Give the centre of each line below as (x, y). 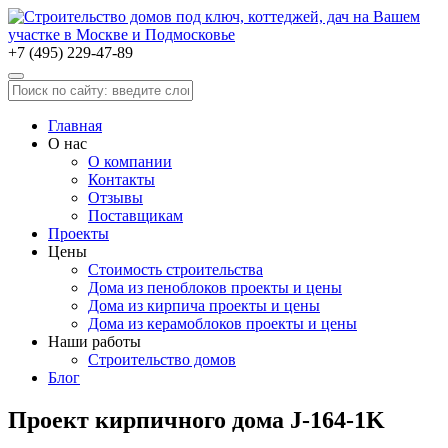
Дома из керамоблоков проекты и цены (222, 323)
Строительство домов (162, 359)
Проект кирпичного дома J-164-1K (196, 419)
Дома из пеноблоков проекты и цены (215, 287)
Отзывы (115, 197)
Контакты (121, 179)
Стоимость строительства (175, 269)
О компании (130, 161)
